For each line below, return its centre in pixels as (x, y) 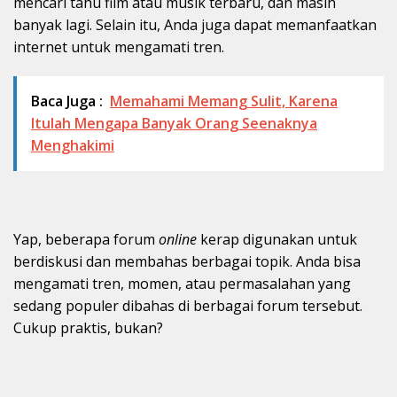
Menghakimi (73, 146)
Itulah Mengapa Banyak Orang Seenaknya (174, 124)
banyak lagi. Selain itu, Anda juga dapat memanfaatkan (195, 25)
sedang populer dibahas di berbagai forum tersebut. (188, 306)
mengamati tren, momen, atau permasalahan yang (182, 284)
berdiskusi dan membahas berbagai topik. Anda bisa (187, 262)
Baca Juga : (67, 101)
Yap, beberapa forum (86, 240)
